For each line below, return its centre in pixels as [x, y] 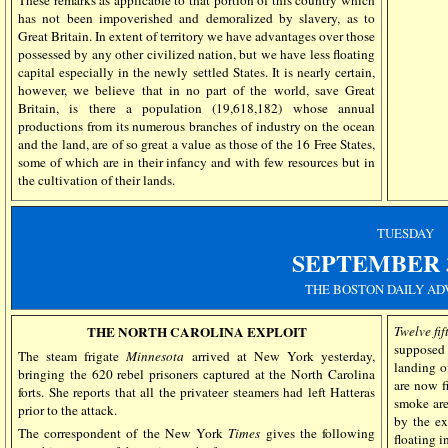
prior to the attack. [67, 410]
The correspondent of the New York [123, 433]
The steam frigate [72, 356]
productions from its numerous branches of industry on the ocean [196, 125]
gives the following [318, 433]
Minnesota [155, 356]
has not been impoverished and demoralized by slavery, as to [196, 17]
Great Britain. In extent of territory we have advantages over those [196, 35]
